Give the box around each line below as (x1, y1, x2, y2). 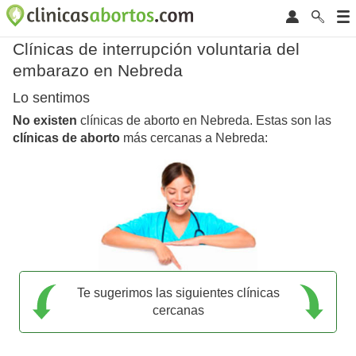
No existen (13, 114, 77, 128)
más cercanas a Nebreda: (120, 131, 268, 145)
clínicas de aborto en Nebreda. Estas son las (77, 114, 331, 128)
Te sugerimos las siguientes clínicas (76, 285, 280, 300)
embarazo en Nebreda (13, 61, 183, 79)
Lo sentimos (13, 90, 90, 106)
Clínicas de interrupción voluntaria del (13, 40, 300, 58)
